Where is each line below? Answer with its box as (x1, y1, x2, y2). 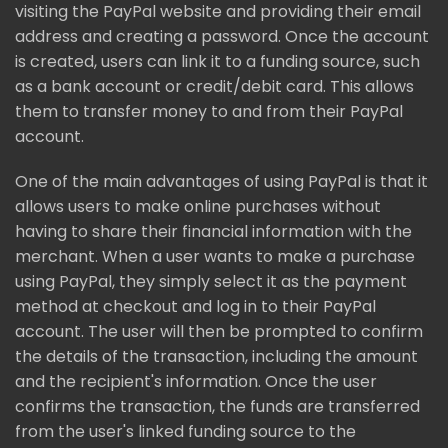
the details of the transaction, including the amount (15, 344, 418, 368)
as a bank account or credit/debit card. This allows (15, 74, 414, 98)
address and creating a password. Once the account (15, 24, 429, 48)
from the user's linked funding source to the (15, 419, 356, 443)
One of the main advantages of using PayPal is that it (15, 169, 428, 193)
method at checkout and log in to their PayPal (15, 294, 376, 318)
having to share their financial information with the (15, 219, 412, 243)
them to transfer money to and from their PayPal (15, 99, 403, 123)
